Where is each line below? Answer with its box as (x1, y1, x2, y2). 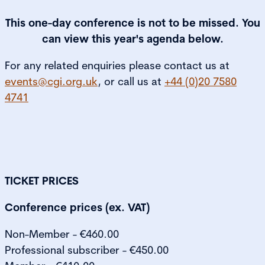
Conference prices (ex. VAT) (5, 201, 150, 215)
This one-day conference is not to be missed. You (5, 16, 260, 30)
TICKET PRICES (5, 174, 79, 188)
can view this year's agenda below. (41, 32, 224, 46)
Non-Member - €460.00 (5, 227, 119, 241)
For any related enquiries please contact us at (5, 59, 230, 73)
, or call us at (98, 75, 164, 89)
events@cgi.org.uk (5, 75, 98, 89)
